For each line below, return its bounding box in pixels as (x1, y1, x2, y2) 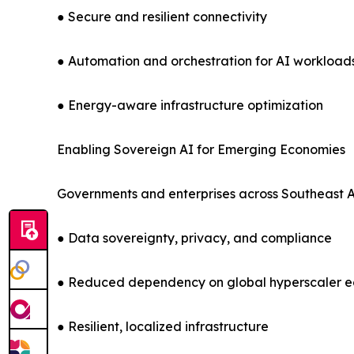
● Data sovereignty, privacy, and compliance (57, 230, 332, 247)
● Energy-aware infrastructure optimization (57, 97, 323, 114)
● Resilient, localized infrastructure (57, 318, 269, 335)
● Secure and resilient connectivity (57, 9, 267, 25)
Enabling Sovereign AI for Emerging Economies (57, 141, 345, 158)
